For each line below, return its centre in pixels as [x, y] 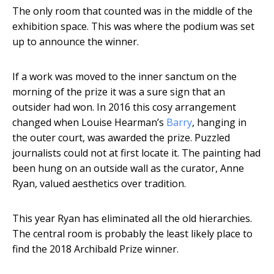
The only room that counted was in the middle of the [132, 11]
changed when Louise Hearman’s [89, 123]
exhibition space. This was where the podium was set [133, 27]
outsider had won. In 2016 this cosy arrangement [124, 107]
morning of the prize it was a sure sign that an [119, 92]
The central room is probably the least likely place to [132, 234]
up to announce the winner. [76, 42]
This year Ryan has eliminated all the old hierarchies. [132, 219]
